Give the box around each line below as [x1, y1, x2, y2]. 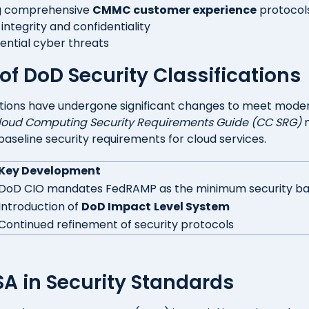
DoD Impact [81, 199, 151, 215]
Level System [153, 199, 230, 215]
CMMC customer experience [92, 2, 257, 19]
